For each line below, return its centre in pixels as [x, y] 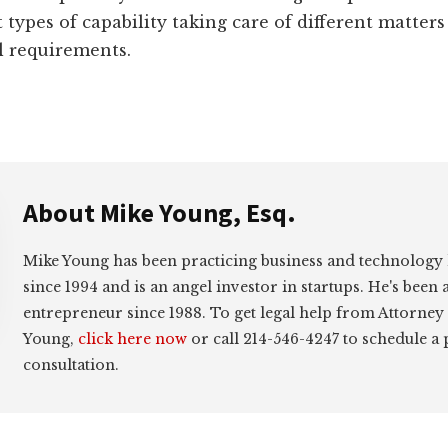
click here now [132, 339]
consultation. [71, 365]
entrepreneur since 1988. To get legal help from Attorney [233, 313]
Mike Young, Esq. [198, 212]
